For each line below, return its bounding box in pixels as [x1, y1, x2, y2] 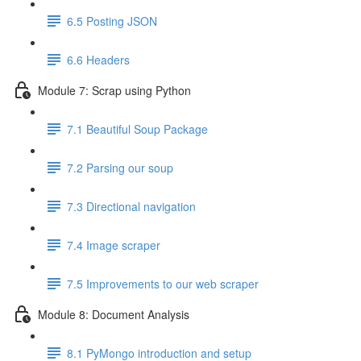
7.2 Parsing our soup [67, 159, 173, 176]
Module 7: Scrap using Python [38, 81, 191, 98]
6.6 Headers [67, 51, 130, 68]
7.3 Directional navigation [67, 197, 196, 214]
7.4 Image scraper [67, 236, 160, 253]
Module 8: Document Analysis [38, 305, 189, 322]
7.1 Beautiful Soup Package [67, 120, 208, 137]
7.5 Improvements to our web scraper [67, 275, 259, 292]
